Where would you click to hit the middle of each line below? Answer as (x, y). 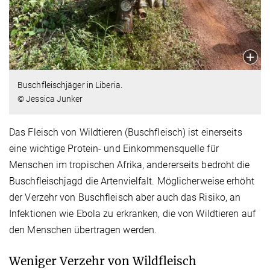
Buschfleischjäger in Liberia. (70, 85)
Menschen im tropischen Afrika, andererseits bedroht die (130, 165)
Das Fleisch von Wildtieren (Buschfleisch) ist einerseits (126, 132)
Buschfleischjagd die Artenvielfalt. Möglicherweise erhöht (132, 181)
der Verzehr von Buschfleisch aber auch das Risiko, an (125, 197)
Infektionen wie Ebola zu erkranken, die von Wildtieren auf (132, 213)
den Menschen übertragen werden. (83, 230)
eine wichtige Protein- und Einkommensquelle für (114, 148)
